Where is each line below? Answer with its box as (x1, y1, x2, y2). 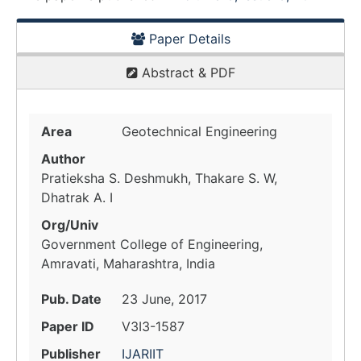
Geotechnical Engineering (122, 123, 277, 139)
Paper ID (41, 318, 94, 334)
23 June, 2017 (122, 291, 207, 307)
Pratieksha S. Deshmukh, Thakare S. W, (41, 170, 277, 186)
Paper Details (144, 31, 230, 47)
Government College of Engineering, (41, 236, 263, 252)
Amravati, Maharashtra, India (41, 255, 215, 272)
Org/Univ (41, 217, 98, 233)
